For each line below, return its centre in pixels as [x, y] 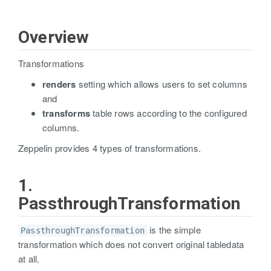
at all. [29, 259]
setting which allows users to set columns [162, 84]
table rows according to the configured [168, 113]
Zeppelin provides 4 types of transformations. [109, 148]
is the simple [174, 230]
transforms [66, 113]
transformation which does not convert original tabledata [131, 244]
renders [59, 84]
